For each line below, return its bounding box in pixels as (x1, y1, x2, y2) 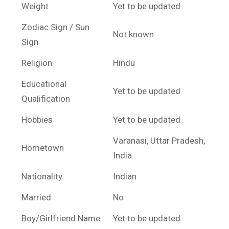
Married (21, 192, 51, 203)
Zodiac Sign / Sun (21, 22, 89, 33)
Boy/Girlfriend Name (21, 213, 100, 224)
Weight (21, 1, 49, 12)
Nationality (21, 171, 62, 182)
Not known (113, 29, 154, 40)
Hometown (21, 143, 64, 153)
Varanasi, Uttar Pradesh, (113, 135, 205, 146)
